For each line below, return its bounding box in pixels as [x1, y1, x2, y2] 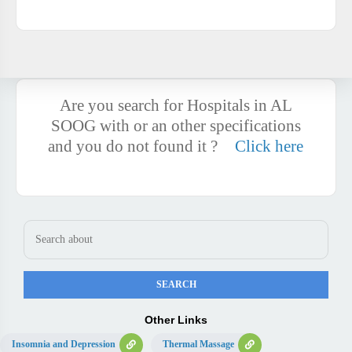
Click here [231, 137, 304, 156]
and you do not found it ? [48, 137, 222, 156]
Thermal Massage [163, 339, 234, 350]
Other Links [145, 313, 207, 326]
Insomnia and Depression [12, 339, 115, 350]
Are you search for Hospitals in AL [59, 96, 292, 115]
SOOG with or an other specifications [50, 116, 301, 135]
